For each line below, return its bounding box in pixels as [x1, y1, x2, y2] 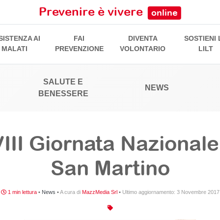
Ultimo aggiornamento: [122, 189, 177, 195]
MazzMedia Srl [82, 189, 117, 195]
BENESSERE [38, 89, 88, 98]
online [151, 7, 178, 18]
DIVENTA [128, 34, 158, 43]
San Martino [50, 156, 170, 180]
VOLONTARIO [120, 45, 166, 53]
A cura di [59, 189, 82, 195]
